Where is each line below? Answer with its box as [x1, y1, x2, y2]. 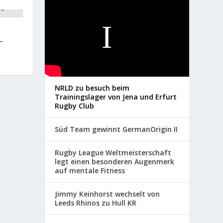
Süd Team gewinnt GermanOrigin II [55, 124, 178, 134]
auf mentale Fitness [55, 165, 125, 175]
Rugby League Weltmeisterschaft [55, 147, 172, 157]
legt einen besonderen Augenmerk [55, 156, 175, 166]
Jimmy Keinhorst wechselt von [55, 189, 160, 199]
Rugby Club [55, 101, 95, 111]
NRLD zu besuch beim [55, 83, 130, 93]
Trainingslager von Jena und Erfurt [55, 92, 177, 102]
